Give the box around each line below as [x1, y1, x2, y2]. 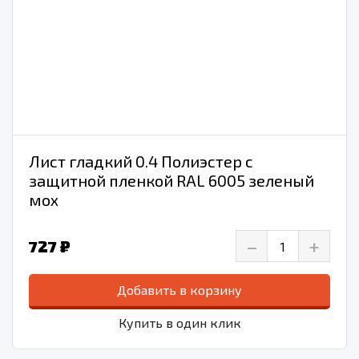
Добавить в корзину [117, 282, 242, 298]
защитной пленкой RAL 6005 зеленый [29, 171, 314, 191]
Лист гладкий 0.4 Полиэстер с [29, 151, 253, 171]
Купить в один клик [118, 315, 241, 331]
